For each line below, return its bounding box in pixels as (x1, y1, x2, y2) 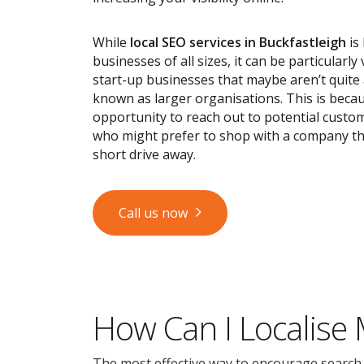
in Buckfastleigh (241, 33, 346, 51)
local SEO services (130, 33, 241, 51)
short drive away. (93, 145, 196, 163)
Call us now (119, 204, 188, 222)
